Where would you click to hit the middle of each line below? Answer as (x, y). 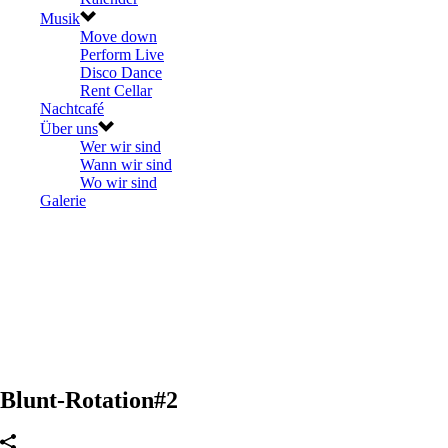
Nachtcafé (72, 108)
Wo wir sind (118, 182)
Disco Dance (121, 72)
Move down (118, 36)
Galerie (63, 200)
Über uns (69, 128)
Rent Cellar (116, 90)
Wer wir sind (120, 146)
